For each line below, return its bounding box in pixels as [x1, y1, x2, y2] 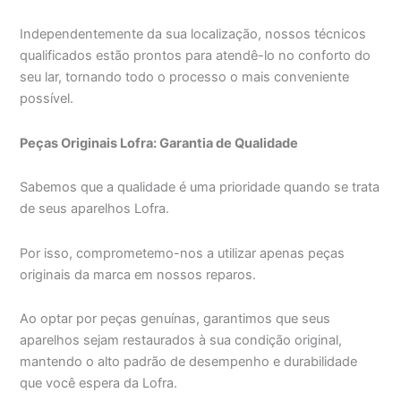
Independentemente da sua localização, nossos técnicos [20, 26, 367, 43]
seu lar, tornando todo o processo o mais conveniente [20, 69, 350, 86]
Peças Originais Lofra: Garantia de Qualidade [20, 134, 299, 151]
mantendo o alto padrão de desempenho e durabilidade [20, 354, 358, 371]
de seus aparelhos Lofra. [20, 200, 170, 218]
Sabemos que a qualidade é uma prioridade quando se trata [20, 179, 380, 196]
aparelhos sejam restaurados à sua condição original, [20, 332, 343, 349]
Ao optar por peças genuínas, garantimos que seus [20, 311, 331, 328]
